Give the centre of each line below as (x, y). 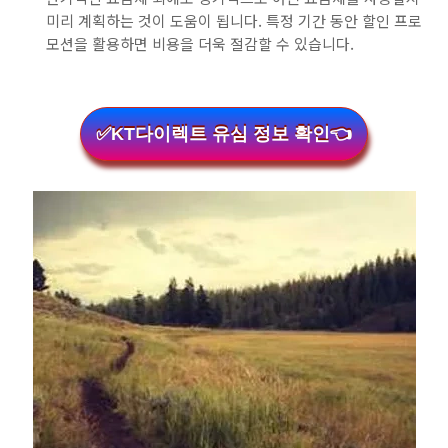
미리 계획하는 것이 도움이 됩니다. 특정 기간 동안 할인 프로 (234, 20)
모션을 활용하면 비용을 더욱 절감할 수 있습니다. (200, 43)
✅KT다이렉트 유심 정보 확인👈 (224, 134)
